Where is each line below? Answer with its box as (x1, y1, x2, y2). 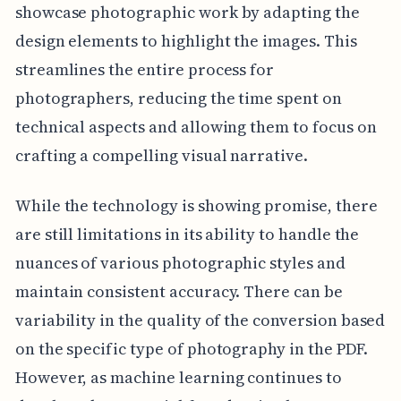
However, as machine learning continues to (14, 366, 342, 389)
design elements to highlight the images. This (14, 30, 357, 53)
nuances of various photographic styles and (14, 252, 346, 275)
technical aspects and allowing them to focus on (14, 115, 377, 139)
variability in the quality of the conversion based (14, 309, 386, 332)
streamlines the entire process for (14, 58, 275, 81)
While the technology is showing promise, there (14, 194, 378, 218)
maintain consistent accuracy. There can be (14, 280, 343, 303)
